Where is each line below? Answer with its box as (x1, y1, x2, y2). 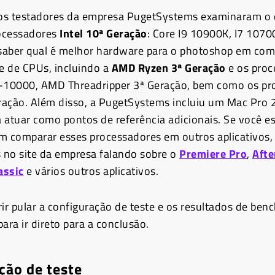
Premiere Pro (179, 145, 247, 162)
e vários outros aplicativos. (23, 162, 158, 179)
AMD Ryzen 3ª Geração (111, 59, 226, 76)
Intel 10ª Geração (60, 25, 147, 42)
